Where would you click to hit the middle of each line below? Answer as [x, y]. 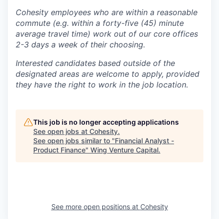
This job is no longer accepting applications [106, 122]
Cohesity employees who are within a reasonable [107, 12]
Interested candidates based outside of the [95, 63]
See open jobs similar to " [74, 140]
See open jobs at [61, 131]
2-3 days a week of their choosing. [80, 44]
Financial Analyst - [144, 140]
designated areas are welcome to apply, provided [108, 74]
